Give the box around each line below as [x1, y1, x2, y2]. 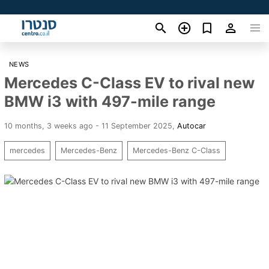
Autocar [177, 121, 206, 130]
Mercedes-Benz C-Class [133, 145, 220, 155]
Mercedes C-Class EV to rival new [4, 73, 255, 92]
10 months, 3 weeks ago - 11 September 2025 [4, 121, 172, 130]
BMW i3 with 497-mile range [4, 92, 216, 110]
